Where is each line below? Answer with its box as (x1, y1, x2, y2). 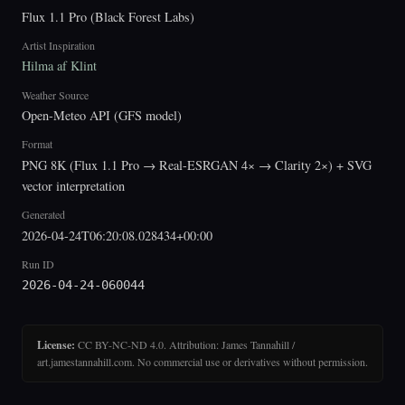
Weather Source (22, 87, 89, 102)
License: (37, 336, 75, 353)
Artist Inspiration (22, 37, 95, 52)
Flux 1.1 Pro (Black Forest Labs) (22, 7, 194, 25)
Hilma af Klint (22, 57, 97, 75)
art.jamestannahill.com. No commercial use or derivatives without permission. (37, 353, 368, 369)
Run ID (22, 256, 54, 271)
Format (22, 137, 52, 152)
